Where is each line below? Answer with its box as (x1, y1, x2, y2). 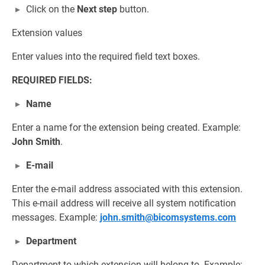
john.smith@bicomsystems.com (100, 212, 236, 224)
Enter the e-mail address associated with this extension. (12, 183, 243, 195)
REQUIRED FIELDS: (12, 75, 92, 86)
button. (117, 4, 149, 15)
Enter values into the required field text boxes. (12, 51, 200, 63)
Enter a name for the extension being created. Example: (12, 122, 241, 134)
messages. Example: (12, 212, 100, 224)
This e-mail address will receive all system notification (12, 198, 236, 209)
